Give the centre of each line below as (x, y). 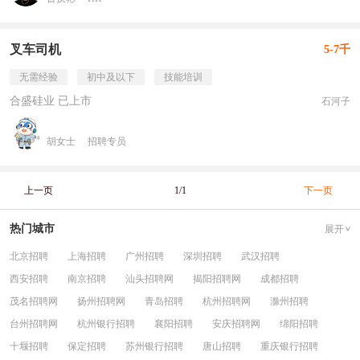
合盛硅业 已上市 (51, 101)
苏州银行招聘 (154, 346)
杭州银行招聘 (106, 324)
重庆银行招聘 (289, 346)
